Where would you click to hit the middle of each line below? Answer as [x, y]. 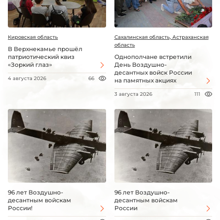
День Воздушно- [140, 65]
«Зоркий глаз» [30, 65]
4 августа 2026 [27, 79]
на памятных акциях [145, 81]
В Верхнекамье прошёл [45, 49]
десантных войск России [153, 73]
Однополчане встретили [153, 57]
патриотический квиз [41, 57]
